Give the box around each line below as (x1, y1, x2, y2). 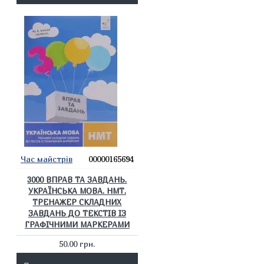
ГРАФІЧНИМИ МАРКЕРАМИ (24, 220, 130, 229)
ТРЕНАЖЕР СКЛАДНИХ (32, 197, 122, 207)
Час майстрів (21, 154, 72, 164)
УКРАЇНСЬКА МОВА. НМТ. (28, 186, 126, 196)
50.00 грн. (59, 239, 95, 249)
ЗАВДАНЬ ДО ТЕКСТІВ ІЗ (28, 209, 126, 218)
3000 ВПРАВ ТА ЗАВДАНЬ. (27, 175, 127, 184)
